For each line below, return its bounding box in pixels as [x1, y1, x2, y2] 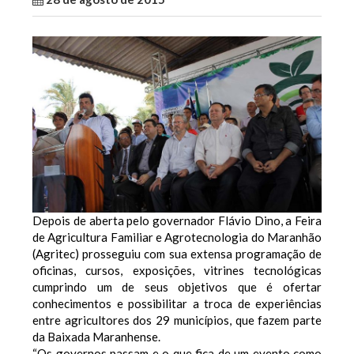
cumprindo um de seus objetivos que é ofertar [32, 279, 322, 294]
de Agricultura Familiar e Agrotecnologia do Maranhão [32, 229, 322, 244]
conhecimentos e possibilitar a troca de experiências [32, 296, 322, 311]
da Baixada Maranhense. [32, 329, 163, 344]
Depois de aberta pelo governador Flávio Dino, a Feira [32, 213, 322, 228]
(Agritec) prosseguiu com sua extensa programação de [32, 246, 322, 261]
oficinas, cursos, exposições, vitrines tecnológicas [32, 262, 322, 277]
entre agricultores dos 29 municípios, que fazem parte [32, 312, 322, 327]
